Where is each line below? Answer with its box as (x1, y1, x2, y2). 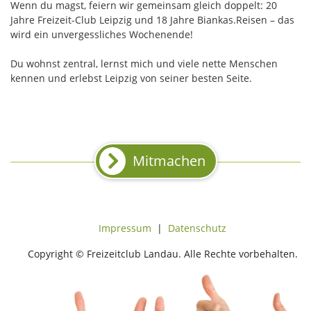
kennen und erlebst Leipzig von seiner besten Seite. (10, 72, 252, 85)
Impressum (99, 221, 151, 235)
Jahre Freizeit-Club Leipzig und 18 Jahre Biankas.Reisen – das (10, 13, 294, 27)
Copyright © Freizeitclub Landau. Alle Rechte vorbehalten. (27, 247, 298, 261)
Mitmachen (132, 151, 205, 171)
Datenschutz (168, 221, 226, 235)
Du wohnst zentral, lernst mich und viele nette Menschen (10, 57, 278, 71)
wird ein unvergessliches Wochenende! (10, 28, 193, 42)
